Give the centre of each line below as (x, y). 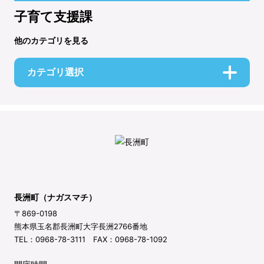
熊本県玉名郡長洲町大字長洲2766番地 (81, 226)
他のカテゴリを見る (51, 40)
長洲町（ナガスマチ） (55, 197)
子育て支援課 (53, 16)
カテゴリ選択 (55, 72)
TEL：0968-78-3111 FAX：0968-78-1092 (91, 239)
